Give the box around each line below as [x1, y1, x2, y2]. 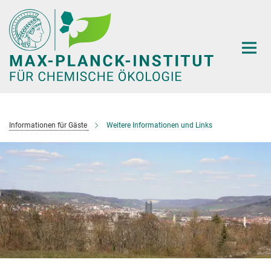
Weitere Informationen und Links [106, 120, 212, 129]
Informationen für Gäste [9, 120, 87, 129]
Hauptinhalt [3, 5, 53, 17]
